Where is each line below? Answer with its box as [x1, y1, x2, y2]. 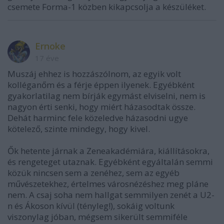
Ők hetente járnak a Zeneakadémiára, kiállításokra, [7, 145, 209, 156]
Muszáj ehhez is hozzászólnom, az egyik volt [7, 68, 181, 79]
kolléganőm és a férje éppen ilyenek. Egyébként [7, 79, 194, 90]
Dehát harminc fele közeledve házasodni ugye [7, 112, 188, 123]
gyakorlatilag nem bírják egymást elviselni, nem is [7, 90, 205, 101]
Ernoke [35, 40, 65, 52]
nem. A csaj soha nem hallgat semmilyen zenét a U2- [7, 189, 214, 200]
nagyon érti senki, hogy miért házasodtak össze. [7, 101, 195, 112]
